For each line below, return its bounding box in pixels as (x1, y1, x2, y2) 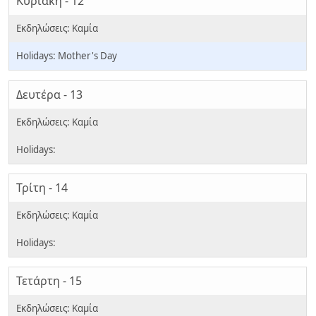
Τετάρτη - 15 (16, 273, 82, 289)
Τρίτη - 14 (16, 180, 68, 196)
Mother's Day (58, 49, 117, 63)
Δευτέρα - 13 (16, 86, 83, 102)
